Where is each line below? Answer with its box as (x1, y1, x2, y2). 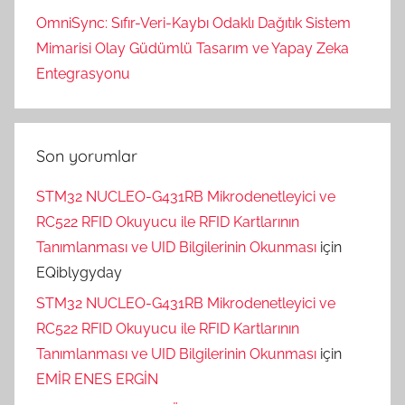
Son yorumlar (36, 145, 137, 166)
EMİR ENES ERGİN (36, 371, 158, 389)
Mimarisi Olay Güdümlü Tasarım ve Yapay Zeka (36, 39, 349, 57)
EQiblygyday (36, 263, 122, 281)
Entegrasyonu (36, 64, 130, 82)
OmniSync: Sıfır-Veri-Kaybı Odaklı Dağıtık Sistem (36, 14, 351, 32)
